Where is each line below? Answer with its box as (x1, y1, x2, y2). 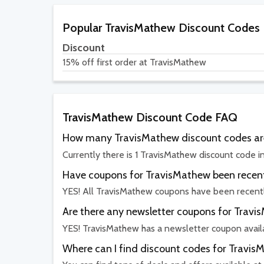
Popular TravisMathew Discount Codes (62, 21, 260, 35)
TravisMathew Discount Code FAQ (62, 110, 237, 125)
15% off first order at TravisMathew (62, 57, 206, 68)
